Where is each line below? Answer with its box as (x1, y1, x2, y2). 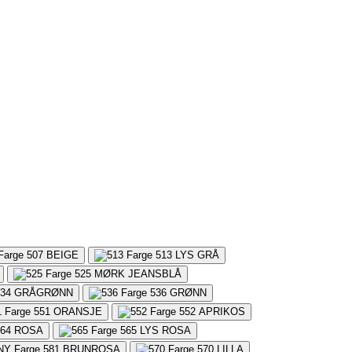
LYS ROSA (140, 324, 191, 336)
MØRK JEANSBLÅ (94, 267, 181, 280)
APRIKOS (199, 305, 245, 317)
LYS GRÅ (175, 248, 219, 261)
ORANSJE (53, 305, 102, 317)
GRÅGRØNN (14, 286, 73, 299)
